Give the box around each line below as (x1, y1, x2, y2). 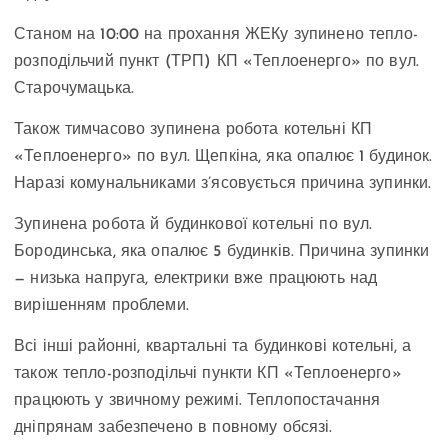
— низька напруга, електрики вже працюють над (14, 271, 378, 288)
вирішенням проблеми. (14, 298, 189, 315)
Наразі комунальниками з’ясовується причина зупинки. (14, 175, 432, 192)
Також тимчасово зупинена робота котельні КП (14, 121, 373, 138)
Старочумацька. (14, 80, 135, 97)
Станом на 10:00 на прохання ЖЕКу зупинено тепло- (14, 26, 418, 43)
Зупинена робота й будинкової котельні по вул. (14, 217, 373, 234)
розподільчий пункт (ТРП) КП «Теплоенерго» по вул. (14, 53, 419, 70)
